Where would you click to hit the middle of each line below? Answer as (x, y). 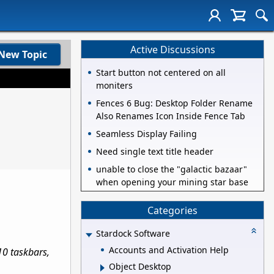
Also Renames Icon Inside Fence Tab (171, 116)
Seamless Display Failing (146, 134)
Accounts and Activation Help (169, 250)
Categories (172, 210)
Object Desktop (140, 267)
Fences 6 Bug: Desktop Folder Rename (174, 103)
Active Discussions (172, 49)
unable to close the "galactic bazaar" (172, 169)
